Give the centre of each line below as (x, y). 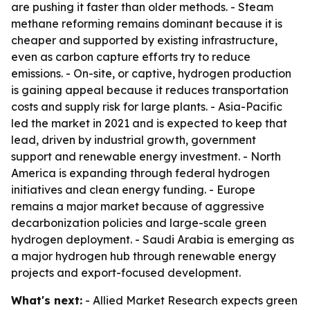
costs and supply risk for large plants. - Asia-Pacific (147, 107)
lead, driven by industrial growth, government (134, 140)
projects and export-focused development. (126, 273)
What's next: (47, 300)
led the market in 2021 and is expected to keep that (149, 123)
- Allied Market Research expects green (190, 300)
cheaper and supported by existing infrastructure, (144, 40)
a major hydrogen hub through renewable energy (144, 256)
